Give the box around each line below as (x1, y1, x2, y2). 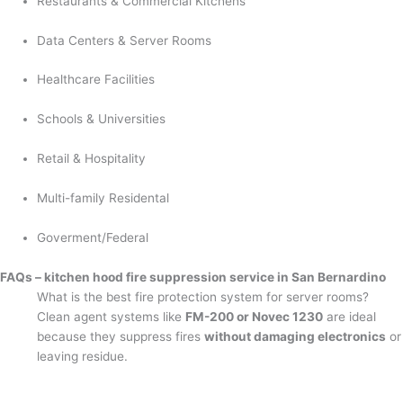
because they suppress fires (37, 328, 205, 344)
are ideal (323, 309, 377, 324)
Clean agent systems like (37, 309, 186, 324)
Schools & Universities (37, 112, 166, 127)
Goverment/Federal (37, 229, 149, 245)
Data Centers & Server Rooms (37, 32, 212, 48)
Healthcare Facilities (37, 72, 156, 87)
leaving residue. (37, 348, 129, 363)
